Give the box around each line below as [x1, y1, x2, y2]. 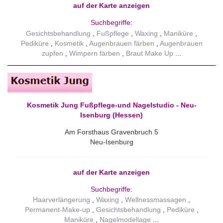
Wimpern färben [69, 49, 120, 57]
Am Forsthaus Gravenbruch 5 [65, 127, 158, 136]
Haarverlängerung [33, 196, 90, 204]
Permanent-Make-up [24, 206, 90, 214]
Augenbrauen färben [89, 39, 154, 47]
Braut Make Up [126, 49, 173, 57]
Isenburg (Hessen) [80, 111, 143, 119]
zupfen [42, 49, 63, 57]
